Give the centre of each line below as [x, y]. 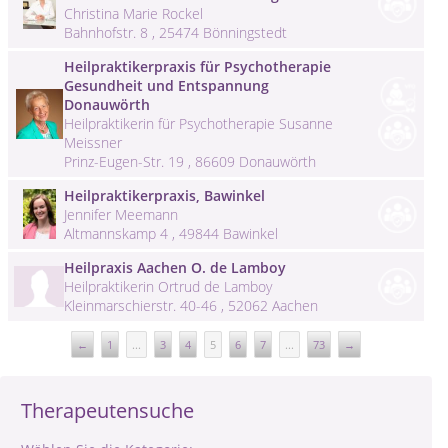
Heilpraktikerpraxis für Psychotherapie [197, 66]
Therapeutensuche [107, 410]
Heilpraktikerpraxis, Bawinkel [164, 195]
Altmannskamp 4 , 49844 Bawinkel [171, 233]
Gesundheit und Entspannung [166, 85]
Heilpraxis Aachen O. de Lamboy [175, 267]
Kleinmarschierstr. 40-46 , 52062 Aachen [191, 305]
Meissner [93, 142]
